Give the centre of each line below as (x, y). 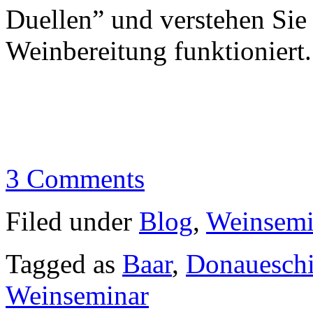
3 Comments (75, 178)
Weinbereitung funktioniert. (159, 50)
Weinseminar (77, 295)
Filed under (72, 221)
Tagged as (64, 263)
